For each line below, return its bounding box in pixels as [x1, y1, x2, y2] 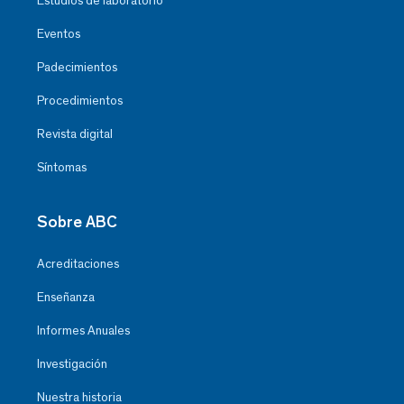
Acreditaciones [37, 256, 119, 272]
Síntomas [37, 160, 87, 176]
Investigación [37, 356, 107, 372]
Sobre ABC [37, 212, 117, 233]
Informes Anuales [37, 323, 130, 339]
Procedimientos [37, 93, 123, 109]
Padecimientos [37, 60, 117, 76]
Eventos [37, 26, 80, 42]
